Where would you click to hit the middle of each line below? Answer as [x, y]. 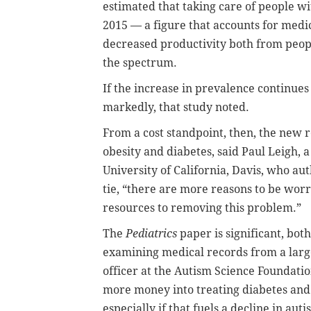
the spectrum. [140, 62]
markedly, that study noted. [176, 107]
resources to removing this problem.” [202, 208]
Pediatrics [151, 233]
